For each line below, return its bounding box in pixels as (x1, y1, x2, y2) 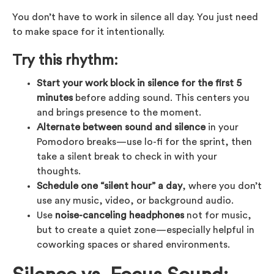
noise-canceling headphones (55, 210, 184, 220)
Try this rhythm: (12, 53, 118, 68)
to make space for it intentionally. (12, 26, 165, 37)
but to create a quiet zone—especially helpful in (37, 224, 254, 235)
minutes (37, 92, 73, 103)
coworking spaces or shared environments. (37, 239, 230, 250)
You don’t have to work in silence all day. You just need (12, 12, 258, 22)
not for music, (184, 210, 251, 220)
